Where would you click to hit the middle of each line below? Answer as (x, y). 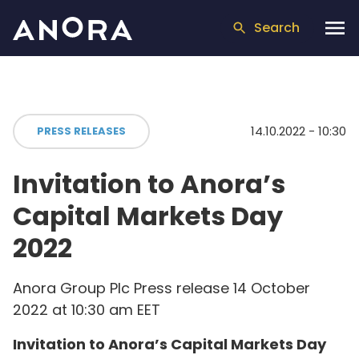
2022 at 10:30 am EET (87, 310)
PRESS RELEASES (81, 131)
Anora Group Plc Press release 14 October (161, 288)
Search (277, 28)
